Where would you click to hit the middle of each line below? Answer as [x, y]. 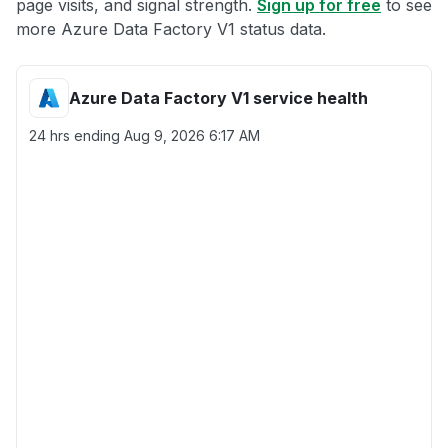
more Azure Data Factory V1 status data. [171, 29]
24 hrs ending [76, 135]
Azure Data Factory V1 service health [218, 98]
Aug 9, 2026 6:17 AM [192, 135]
